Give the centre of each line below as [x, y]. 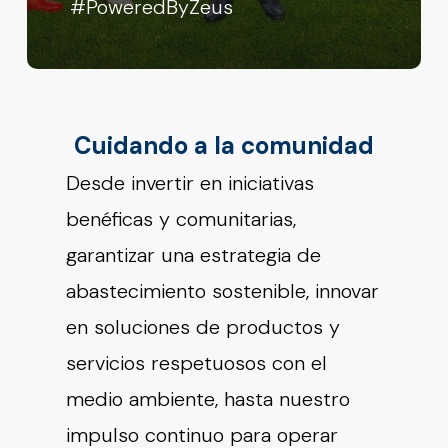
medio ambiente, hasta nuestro [208, 399]
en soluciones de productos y [203, 327]
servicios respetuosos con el [197, 363]
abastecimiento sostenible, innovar [223, 291]
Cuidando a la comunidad [223, 146]
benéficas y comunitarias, [181, 219]
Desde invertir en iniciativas [190, 183]
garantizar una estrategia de [194, 255]
